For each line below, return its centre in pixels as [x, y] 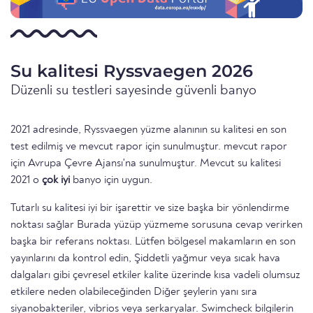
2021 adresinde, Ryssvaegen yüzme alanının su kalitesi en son [148, 130]
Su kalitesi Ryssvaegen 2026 [132, 71]
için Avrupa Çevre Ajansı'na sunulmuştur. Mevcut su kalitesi [146, 164]
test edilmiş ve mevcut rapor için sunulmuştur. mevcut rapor [149, 147]
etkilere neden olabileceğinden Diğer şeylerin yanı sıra [134, 292]
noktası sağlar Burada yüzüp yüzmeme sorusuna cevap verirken [156, 225]
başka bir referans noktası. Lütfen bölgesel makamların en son [153, 242]
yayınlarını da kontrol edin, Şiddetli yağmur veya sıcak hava [145, 259]
